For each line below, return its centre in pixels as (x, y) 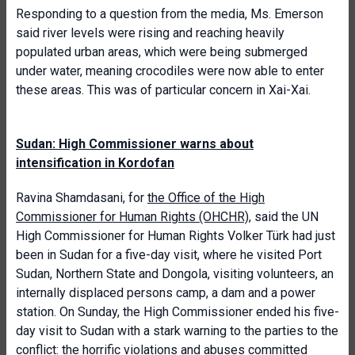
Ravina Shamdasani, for (82, 198)
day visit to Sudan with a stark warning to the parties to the (177, 331)
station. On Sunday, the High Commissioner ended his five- (177, 312)
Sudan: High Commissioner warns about (135, 144)
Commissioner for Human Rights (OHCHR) (132, 217)
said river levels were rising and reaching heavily (150, 33)
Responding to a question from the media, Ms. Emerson (170, 14)
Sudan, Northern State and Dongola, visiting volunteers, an (175, 274)
